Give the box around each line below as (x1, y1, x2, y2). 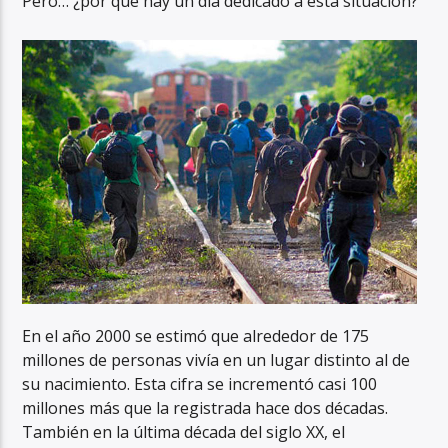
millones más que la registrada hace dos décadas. (22, 396, 389, 419)
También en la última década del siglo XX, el (22, 420, 346, 443)
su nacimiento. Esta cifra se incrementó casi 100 (22, 372, 378, 395)
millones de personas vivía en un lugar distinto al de (22, 348, 411, 371)
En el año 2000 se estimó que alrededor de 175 (22, 324, 370, 347)
